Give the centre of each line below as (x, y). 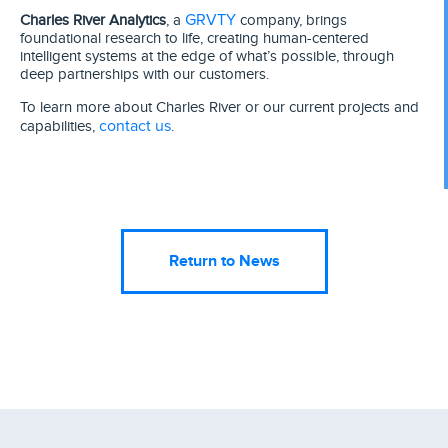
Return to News (224, 261)
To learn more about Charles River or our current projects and (219, 106)
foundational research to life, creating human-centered (194, 38)
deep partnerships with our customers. (144, 74)
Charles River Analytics (93, 20)
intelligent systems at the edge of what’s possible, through (207, 56)
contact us (135, 125)
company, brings (291, 20)
